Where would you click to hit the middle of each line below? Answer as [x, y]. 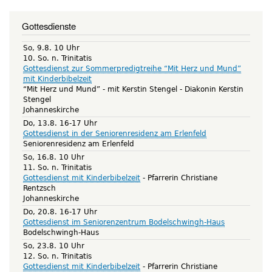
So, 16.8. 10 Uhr [54, 157]
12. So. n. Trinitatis [57, 256]
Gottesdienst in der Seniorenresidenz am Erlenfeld [115, 133]
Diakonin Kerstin [214, 89]
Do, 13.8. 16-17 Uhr [60, 123]
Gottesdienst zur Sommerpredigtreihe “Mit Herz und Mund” [132, 68]
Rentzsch [39, 188]
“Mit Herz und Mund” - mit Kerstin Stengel [100, 89]
